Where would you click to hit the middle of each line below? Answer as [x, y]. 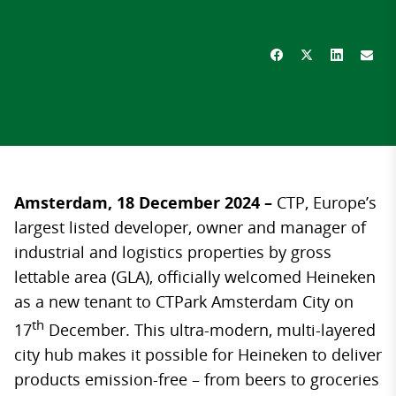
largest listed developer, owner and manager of [190, 227]
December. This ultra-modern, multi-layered [210, 330]
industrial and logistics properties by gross [173, 252]
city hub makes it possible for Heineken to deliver [198, 354]
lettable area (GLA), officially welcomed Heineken [195, 277]
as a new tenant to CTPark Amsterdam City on [184, 301]
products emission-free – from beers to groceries [197, 379]
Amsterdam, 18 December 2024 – [145, 202]
